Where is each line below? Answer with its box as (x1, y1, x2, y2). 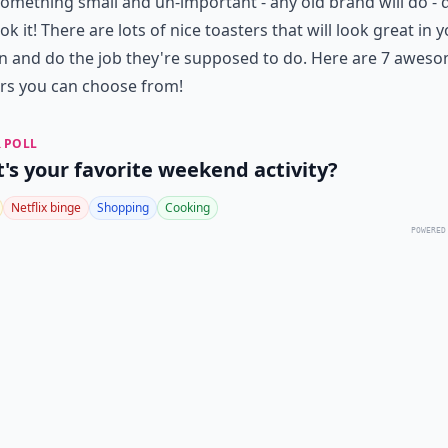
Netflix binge (11, 199, 81, 216)
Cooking (165, 199, 210, 216)
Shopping (97, 199, 149, 216)
